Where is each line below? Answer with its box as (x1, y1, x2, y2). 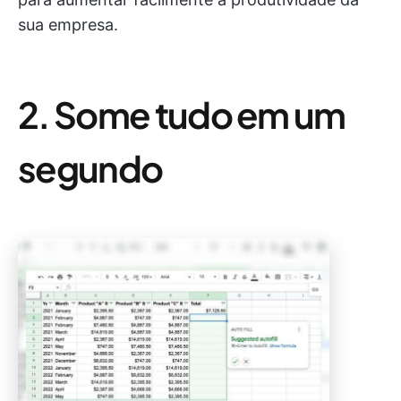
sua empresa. (18, 15, 118, 35)
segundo (18, 145, 163, 192)
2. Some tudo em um (18, 91, 346, 138)
